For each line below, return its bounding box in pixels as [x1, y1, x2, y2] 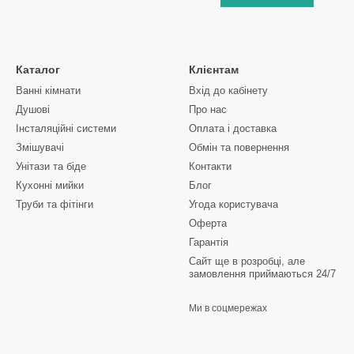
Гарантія [189, 236, 228, 248]
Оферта [189, 217, 227, 229]
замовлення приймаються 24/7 [189, 268, 336, 280]
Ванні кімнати [16, 85, 81, 96]
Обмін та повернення [189, 141, 289, 153]
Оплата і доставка [189, 122, 277, 134]
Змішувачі [16, 141, 64, 153]
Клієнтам [189, 63, 239, 76]
